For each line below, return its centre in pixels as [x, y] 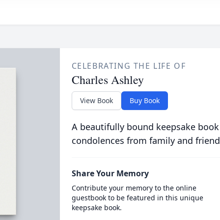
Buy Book [144, 100]
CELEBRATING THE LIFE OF [129, 66]
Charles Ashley [108, 80]
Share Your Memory [110, 173]
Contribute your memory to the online [134, 188]
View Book [96, 100]
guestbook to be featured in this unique [137, 198]
